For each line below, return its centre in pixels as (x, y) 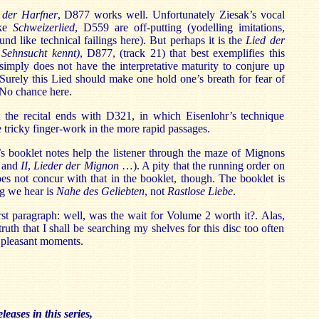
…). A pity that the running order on (202, 166)
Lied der (265, 40)
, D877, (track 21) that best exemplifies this (182, 53)
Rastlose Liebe (200, 191)
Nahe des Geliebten (100, 191)
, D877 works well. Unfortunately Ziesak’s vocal (171, 15)
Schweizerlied (44, 27)
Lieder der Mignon (76, 166)
